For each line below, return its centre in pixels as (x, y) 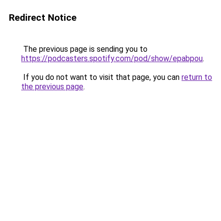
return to (197, 77)
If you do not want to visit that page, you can (101, 77)
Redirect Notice (43, 18)
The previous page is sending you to (84, 49)
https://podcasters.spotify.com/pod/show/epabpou (112, 58)
